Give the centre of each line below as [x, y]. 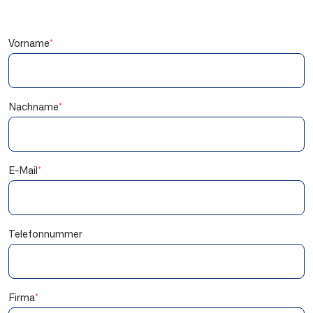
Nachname [34, 108]
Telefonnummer [45, 235]
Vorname [29, 44]
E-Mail [23, 172]
